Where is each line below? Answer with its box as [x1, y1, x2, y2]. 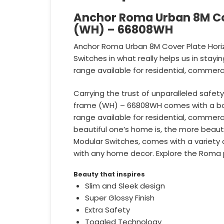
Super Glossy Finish [84, 192, 154, 203]
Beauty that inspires [73, 169, 145, 178]
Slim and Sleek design [84, 180, 165, 191]
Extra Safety [84, 204, 130, 215]
